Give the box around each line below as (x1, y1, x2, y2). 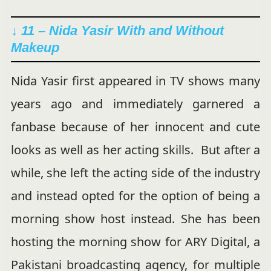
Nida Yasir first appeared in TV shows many (10, 72, 261, 89)
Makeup (10, 39, 59, 55)
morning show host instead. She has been (10, 210, 261, 227)
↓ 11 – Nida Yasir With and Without (10, 22, 224, 38)
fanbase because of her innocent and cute (10, 118, 261, 135)
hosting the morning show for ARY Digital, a (10, 233, 261, 250)
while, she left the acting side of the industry (10, 164, 261, 181)
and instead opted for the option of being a (10, 187, 261, 204)
